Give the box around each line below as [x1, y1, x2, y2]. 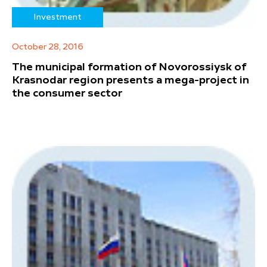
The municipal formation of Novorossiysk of [12, 62, 246, 73]
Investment [33, 13, 82, 22]
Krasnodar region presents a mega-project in [12, 75, 249, 86]
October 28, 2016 [12, 43, 83, 52]
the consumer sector [12, 88, 122, 100]
